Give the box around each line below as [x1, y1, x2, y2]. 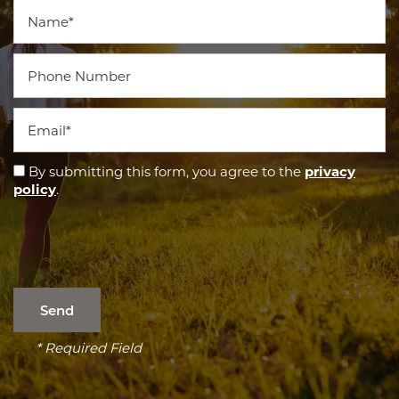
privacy [305, 162, 355, 181]
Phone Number [12, 52, 116, 70]
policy [13, 180, 56, 199]
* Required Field [36, 338, 142, 357]
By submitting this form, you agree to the [28, 162, 305, 181]
